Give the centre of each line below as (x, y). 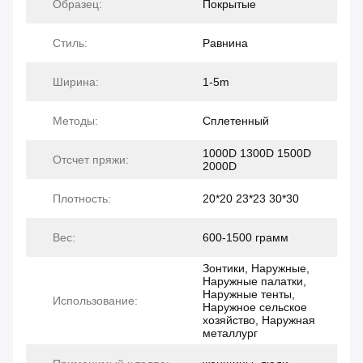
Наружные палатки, (254, 282)
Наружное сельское (255, 307)
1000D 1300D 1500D (257, 154)
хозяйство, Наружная (259, 320)
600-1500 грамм (246, 238)
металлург (230, 333)
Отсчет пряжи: (91, 160)
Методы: (75, 121)
